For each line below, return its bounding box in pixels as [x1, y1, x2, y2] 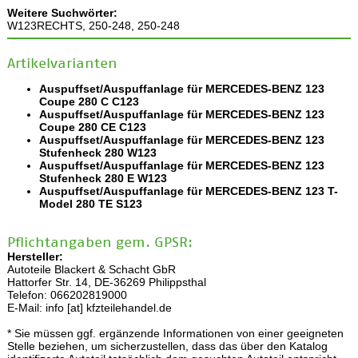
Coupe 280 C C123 [38, 95, 139, 109]
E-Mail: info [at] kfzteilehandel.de [6, 301, 172, 315]
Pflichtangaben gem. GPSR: [6, 234, 193, 251]
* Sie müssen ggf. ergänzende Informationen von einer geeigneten [6, 327, 344, 340]
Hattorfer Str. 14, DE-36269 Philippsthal [6, 276, 206, 289]
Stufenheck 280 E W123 [38, 172, 167, 185]
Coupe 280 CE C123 [38, 121, 146, 134]
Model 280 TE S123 [38, 197, 142, 211]
